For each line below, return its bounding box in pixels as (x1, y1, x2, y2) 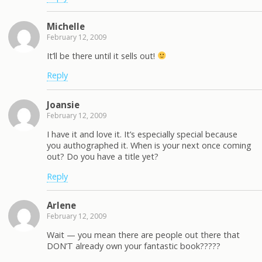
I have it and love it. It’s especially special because (47, 129, 237, 140)
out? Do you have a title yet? (47, 151, 158, 163)
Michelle (47, 20, 85, 32)
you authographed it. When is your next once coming (47, 140, 251, 151)
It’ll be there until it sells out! (47, 50, 157, 61)
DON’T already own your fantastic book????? (47, 240, 220, 252)
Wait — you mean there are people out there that (47, 229, 240, 241)
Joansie (47, 98, 80, 111)
